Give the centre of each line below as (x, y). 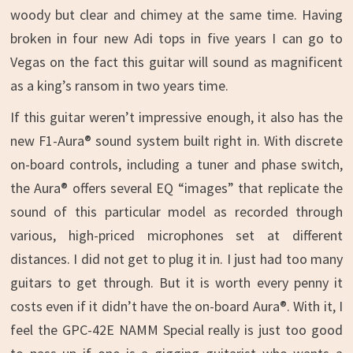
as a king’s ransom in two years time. (119, 85)
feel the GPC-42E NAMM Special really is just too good (176, 330)
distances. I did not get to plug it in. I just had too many (176, 259)
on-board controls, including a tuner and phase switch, (176, 164)
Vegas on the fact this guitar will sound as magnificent (176, 62)
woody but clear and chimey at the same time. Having (176, 15)
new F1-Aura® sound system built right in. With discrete (176, 141)
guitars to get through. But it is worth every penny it (176, 282)
